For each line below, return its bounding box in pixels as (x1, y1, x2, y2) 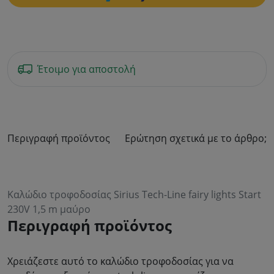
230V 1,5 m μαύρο (7, 202, 91, 216)
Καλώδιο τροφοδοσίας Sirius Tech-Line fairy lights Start (7, 188, 261, 201)
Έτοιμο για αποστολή (37, 62, 136, 76)
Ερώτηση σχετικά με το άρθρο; (125, 131, 267, 145)
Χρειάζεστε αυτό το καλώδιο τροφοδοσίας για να (7, 254, 234, 268)
